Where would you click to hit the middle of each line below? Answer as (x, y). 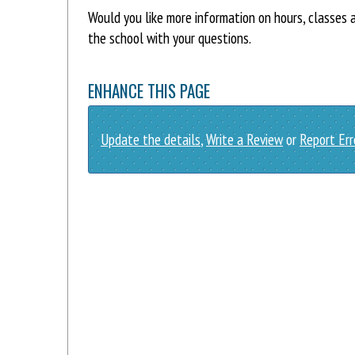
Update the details (151, 139)
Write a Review (244, 139)
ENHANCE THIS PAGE (149, 91)
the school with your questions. (170, 38)
